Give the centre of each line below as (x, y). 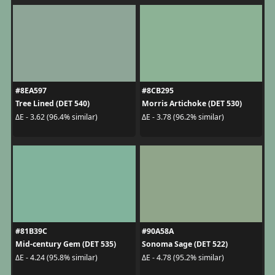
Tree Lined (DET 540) (52, 104)
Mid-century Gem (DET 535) (65, 244)
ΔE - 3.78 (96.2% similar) (183, 117)
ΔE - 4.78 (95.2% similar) (183, 257)
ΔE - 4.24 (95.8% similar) (56, 257)
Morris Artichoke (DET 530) (192, 104)
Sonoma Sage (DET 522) (185, 244)
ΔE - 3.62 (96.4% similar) (56, 117)
